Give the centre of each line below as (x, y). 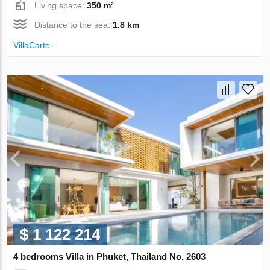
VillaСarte (32, 45)
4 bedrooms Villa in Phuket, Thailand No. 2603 (110, 257)
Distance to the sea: (74, 24)
